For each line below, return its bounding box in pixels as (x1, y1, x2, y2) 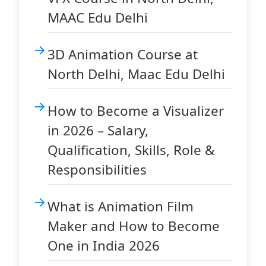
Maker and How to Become (47, 217, 220, 235)
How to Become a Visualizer (47, 102, 224, 120)
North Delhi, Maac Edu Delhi (47, 65, 225, 83)
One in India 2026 (47, 236, 160, 255)
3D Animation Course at (47, 45, 198, 64)
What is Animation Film (47, 197, 194, 216)
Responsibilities (47, 160, 147, 179)
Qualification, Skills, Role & (47, 141, 214, 159)
